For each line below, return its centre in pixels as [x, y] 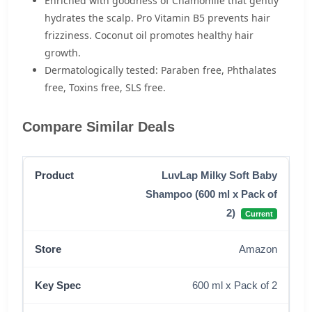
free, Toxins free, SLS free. [105, 87]
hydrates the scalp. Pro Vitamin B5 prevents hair [157, 18]
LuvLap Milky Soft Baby [219, 175]
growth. [63, 53]
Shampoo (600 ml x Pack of [211, 194]
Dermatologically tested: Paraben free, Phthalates [161, 70]
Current [259, 214]
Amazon [258, 249]
